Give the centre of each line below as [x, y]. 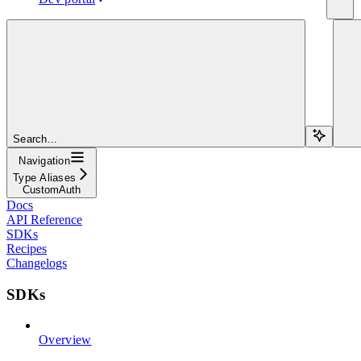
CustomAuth [52, 189]
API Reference [44, 219]
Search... [35, 139]
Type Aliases [45, 177]
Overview [65, 340]
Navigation [44, 160]
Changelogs [37, 263]
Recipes [27, 248]
